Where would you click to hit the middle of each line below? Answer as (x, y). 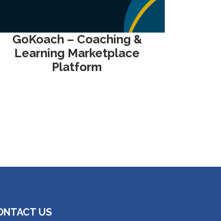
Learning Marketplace (77, 53)
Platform (77, 67)
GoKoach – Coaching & (77, 39)
